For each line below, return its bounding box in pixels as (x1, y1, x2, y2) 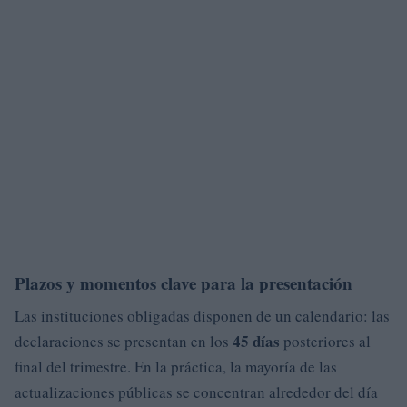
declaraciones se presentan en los (15, 330, 233, 352)
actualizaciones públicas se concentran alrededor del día (15, 381, 378, 402)
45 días (233, 329, 280, 352)
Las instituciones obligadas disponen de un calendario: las (15, 304, 390, 326)
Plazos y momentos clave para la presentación (15, 270, 352, 295)
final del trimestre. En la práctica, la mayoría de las (15, 355, 337, 377)
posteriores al (280, 330, 371, 352)
